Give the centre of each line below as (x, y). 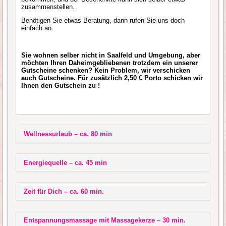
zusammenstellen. (48, 7)
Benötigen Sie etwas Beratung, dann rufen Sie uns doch (103, 20)
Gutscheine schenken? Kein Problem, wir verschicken (106, 70)
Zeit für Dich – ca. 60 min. (64, 191)
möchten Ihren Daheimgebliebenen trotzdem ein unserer (110, 63)
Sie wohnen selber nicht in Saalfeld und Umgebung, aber (111, 55)
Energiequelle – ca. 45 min (66, 162)
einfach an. (38, 28)
